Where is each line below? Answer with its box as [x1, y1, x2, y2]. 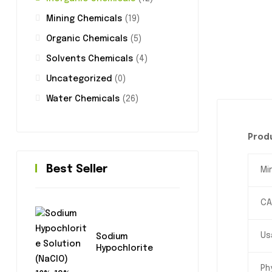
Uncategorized [46, 75, 112, 84]
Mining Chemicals [46, 15, 122, 24]
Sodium [96, 233, 127, 242]
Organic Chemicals [46, 35, 127, 44]
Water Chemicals [46, 95, 120, 104]
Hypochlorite [96, 244, 153, 253]
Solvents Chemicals [46, 55, 133, 64]
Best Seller [46, 164, 107, 175]
